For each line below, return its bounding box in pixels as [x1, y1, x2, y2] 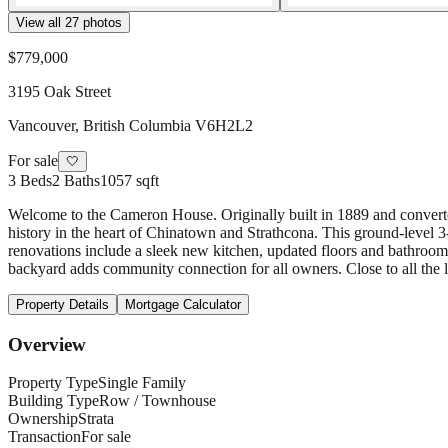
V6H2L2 [195, 117, 253, 134]
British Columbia [83, 117, 191, 134]
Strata [78, 410, 114, 428]
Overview [8, 333, 86, 355]
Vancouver [8, 117, 75, 134]
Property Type [8, 374, 98, 392]
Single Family [98, 374, 186, 392]
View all [16, 15, 65, 30]
